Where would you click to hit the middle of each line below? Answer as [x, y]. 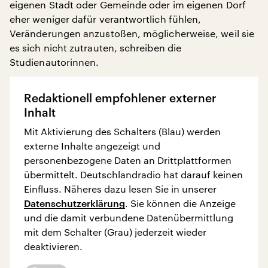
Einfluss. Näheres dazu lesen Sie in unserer [120, 188]
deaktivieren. [53, 246]
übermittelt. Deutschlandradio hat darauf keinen [133, 174]
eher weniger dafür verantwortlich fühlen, [106, 19]
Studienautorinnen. [54, 62]
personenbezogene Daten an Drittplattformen [128, 160]
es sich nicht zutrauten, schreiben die [96, 47]
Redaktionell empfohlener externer [120, 98]
